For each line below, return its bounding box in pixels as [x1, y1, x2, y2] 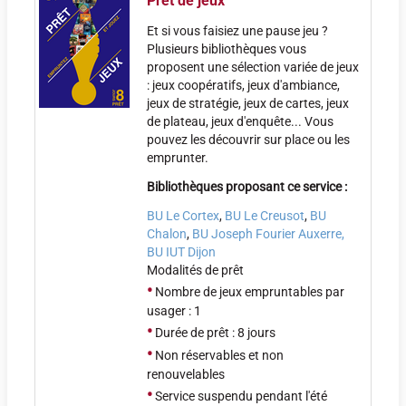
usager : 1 [147, 304, 201, 318]
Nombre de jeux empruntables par [152, 285, 344, 299]
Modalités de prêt [147, 263, 244, 277]
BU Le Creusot [225, 208, 304, 223]
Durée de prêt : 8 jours [152, 325, 275, 340]
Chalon [147, 227, 187, 241]
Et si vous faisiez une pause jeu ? [147, 24, 328, 38]
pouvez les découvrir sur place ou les [147, 132, 350, 147]
